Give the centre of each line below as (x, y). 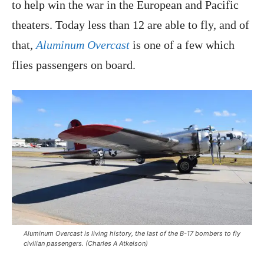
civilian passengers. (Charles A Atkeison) (86, 243)
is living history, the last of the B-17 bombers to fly (161, 233)
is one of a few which (182, 44)
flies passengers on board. (74, 65)
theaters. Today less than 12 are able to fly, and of (131, 24)
